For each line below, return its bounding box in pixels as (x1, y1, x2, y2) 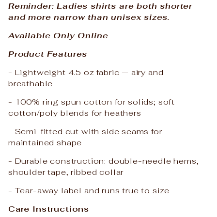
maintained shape (8, 137, 82, 148)
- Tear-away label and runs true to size (8, 185, 170, 196)
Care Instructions (8, 203, 90, 214)
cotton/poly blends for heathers (8, 107, 141, 118)
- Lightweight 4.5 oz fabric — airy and (8, 66, 164, 77)
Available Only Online (8, 30, 108, 41)
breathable (8, 77, 53, 89)
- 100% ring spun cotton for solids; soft (8, 96, 175, 107)
